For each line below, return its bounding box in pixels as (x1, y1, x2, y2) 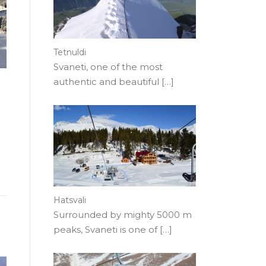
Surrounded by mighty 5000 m (53, 209, 192, 221)
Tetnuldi (53, 47, 86, 58)
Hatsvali (53, 195, 86, 206)
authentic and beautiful (53, 76, 161, 88)
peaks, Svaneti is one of (53, 224, 160, 236)
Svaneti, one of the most (53, 61, 163, 73)
